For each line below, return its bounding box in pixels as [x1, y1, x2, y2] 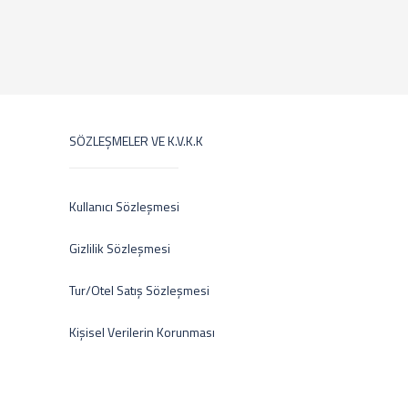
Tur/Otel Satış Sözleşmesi [69, 280, 209, 300]
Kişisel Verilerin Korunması [69, 322, 215, 342]
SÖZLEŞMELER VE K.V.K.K [69, 131, 203, 150]
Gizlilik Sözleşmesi [69, 239, 170, 258]
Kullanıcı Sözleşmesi [69, 197, 179, 216]
